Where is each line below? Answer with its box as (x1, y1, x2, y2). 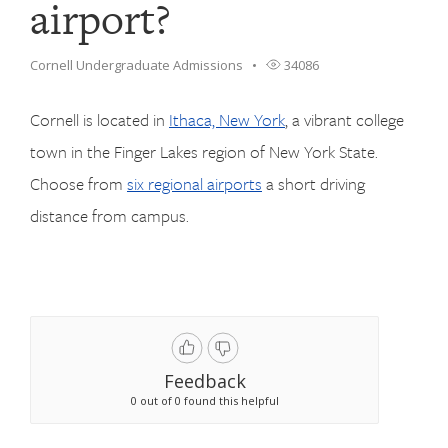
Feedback (163, 369, 246, 393)
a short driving (262, 171, 365, 196)
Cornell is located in (30, 107, 169, 132)
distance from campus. (30, 203, 189, 228)
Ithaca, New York (169, 107, 285, 132)
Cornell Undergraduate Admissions (30, 56, 243, 74)
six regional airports (127, 171, 262, 196)
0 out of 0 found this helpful (130, 393, 279, 408)
